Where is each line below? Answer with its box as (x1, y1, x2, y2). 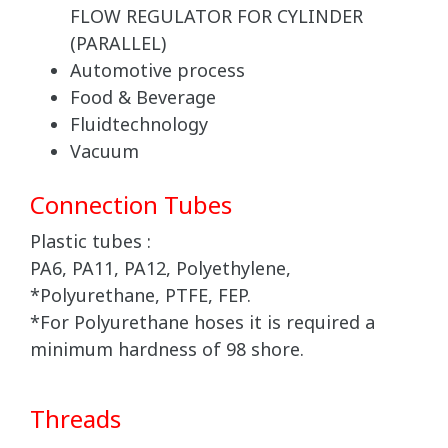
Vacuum (70, 139, 139, 167)
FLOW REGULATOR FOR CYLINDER (70, 4, 363, 32)
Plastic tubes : (30, 229, 151, 257)
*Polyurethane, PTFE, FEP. (30, 283, 251, 311)
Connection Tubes (30, 189, 232, 226)
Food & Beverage (70, 85, 216, 113)
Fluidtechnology (70, 112, 208, 140)
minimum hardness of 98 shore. (30, 337, 304, 365)
